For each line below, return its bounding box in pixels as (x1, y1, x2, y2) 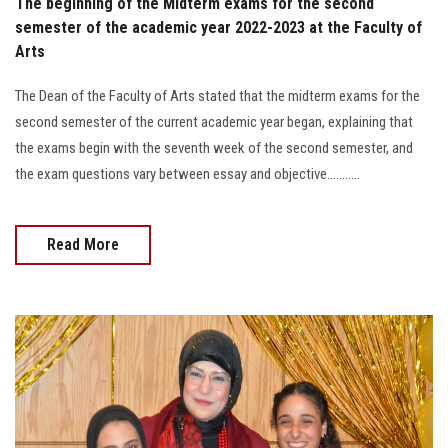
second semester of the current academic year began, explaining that (15, 112, 413, 131)
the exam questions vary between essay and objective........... (15, 164, 360, 183)
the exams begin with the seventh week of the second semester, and (15, 138, 413, 157)
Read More (47, 234, 119, 254)
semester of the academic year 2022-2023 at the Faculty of (15, 17, 422, 37)
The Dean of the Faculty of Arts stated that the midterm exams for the (15, 86, 420, 105)
